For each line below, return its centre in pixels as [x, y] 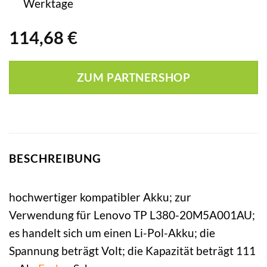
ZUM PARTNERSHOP [133, 78]
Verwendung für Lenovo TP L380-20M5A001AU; [132, 215]
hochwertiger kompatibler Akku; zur [100, 197]
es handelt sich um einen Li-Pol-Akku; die [112, 232]
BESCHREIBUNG [55, 159]
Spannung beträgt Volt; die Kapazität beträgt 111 [132, 250]
